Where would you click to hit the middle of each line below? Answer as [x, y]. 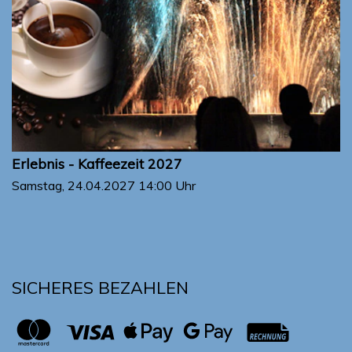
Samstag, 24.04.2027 [75, 186]
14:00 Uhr [167, 186]
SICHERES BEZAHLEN [100, 288]
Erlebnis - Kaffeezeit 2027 [97, 164]
